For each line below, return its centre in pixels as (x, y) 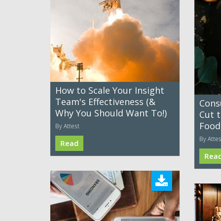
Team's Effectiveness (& (105, 102)
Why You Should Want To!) (111, 113)
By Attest (67, 126)
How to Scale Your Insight (110, 91)
